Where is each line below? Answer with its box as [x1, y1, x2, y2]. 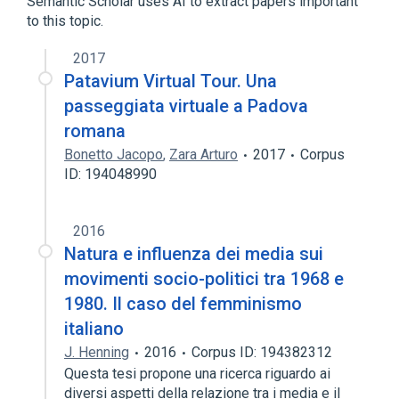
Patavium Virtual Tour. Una [64, 70, 277, 92]
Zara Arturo [169, 146, 238, 163]
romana [64, 120, 126, 142]
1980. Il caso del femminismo [64, 293, 302, 314]
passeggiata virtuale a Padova [64, 95, 308, 117]
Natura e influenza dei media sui [64, 243, 323, 265]
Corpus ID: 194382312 [191, 344, 332, 361]
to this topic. [27, 12, 103, 29]
